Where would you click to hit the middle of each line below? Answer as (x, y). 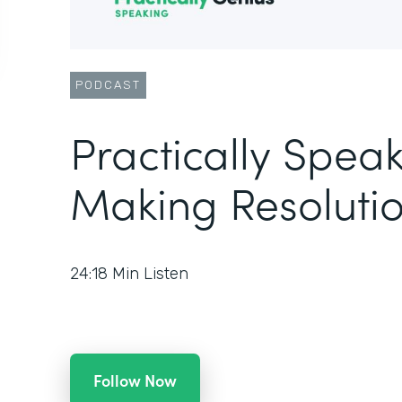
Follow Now (135, 380)
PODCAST (108, 85)
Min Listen (150, 274)
